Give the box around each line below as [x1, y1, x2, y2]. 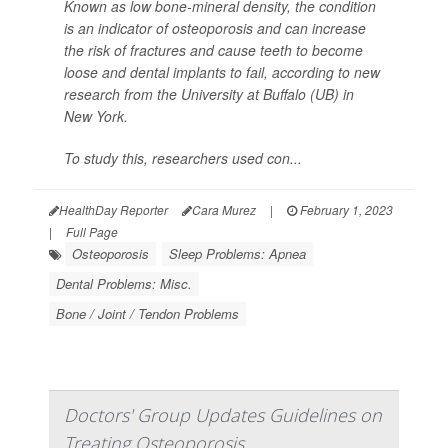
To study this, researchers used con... [64, 147, 302, 168]
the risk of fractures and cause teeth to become [64, 39, 363, 60]
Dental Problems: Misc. [56, 273, 192, 293]
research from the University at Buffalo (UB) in [64, 83, 354, 104]
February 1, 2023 [297, 200, 393, 218]
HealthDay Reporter [59, 200, 168, 218]
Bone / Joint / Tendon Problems [56, 303, 239, 323]
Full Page [66, 222, 118, 240]
